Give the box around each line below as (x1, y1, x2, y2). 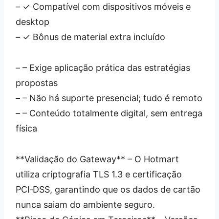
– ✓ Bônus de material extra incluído (16, 31, 165, 42)
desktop (16, 16, 49, 27)
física (16, 123, 37, 133)
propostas (16, 77, 58, 88)
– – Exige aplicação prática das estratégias (16, 62, 190, 73)
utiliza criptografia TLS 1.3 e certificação (16, 169, 182, 179)
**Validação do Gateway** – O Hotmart (16, 153, 179, 164)
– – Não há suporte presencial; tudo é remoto (16, 92, 202, 103)
